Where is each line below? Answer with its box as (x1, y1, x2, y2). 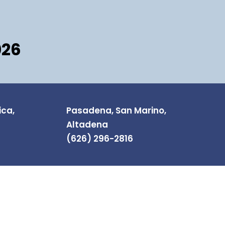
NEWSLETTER (46, 203, 105, 215)
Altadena (66, 119, 108, 131)
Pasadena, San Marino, (66, 104, 166, 117)
